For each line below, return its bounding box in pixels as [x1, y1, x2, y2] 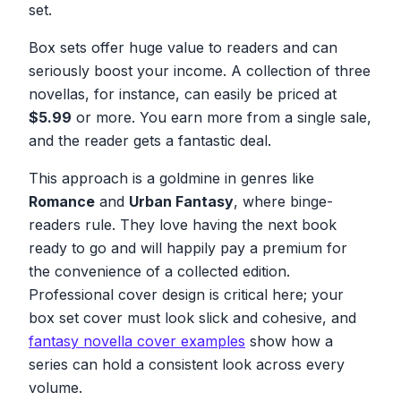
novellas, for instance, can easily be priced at [29, 84, 337, 103]
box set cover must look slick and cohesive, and [29, 308, 356, 327]
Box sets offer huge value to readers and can [29, 38, 337, 56]
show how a [245, 331, 333, 350]
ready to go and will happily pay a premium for [29, 238, 347, 257]
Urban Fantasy [129, 192, 234, 210]
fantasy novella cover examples [29, 331, 245, 350]
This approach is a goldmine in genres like [29, 168, 314, 187]
